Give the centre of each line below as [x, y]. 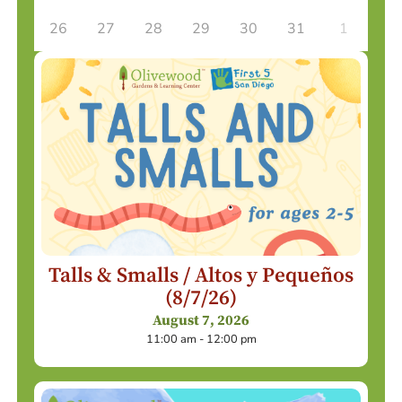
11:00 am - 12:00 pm [201, 339]
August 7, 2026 [201, 320]
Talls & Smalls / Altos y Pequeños [201, 275]
